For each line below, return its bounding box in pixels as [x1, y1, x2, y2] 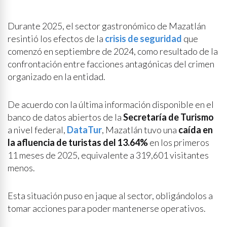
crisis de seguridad [105, 33, 182, 44]
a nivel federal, [8, 124, 67, 135]
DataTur [67, 124, 102, 135]
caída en [178, 124, 213, 135]
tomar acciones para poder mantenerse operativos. [8, 203, 206, 214]
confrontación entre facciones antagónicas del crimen [8, 58, 214, 69]
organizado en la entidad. [8, 71, 105, 82]
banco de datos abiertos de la [8, 111, 123, 123]
